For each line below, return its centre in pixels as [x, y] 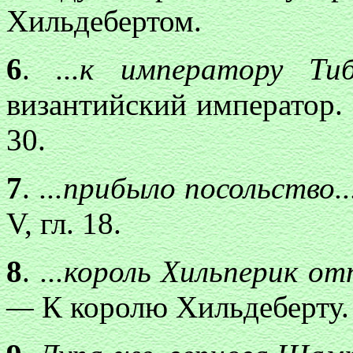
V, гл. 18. [64, 223]
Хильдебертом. [104, 21]
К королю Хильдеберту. [195, 307]
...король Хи [118, 271]
